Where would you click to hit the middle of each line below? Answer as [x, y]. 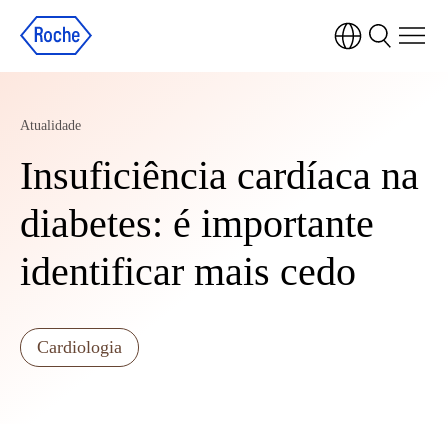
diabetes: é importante [197, 223]
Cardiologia [79, 347]
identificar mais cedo [188, 271]
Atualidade [50, 125]
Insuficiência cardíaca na [219, 175]
